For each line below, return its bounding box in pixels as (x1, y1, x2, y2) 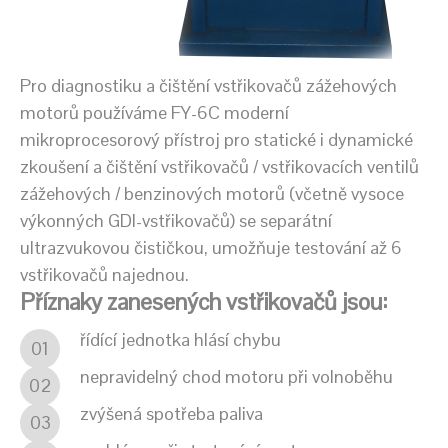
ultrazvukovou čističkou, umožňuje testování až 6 (20, 235, 402, 259)
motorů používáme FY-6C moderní (20, 100, 289, 124)
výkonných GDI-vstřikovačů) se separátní (20, 208, 332, 232)
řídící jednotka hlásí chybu (80, 327, 281, 351)
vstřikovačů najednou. (20, 262, 189, 286)
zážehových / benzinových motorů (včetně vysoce (20, 181, 404, 205)
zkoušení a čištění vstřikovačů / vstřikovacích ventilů (20, 154, 419, 178)
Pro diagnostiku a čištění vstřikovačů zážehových (20, 73, 397, 97)
